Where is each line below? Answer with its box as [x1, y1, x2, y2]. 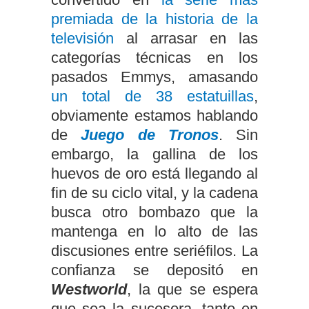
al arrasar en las [114, 30, 258, 48]
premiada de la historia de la [51, 10, 258, 28]
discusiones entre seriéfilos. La [51, 242, 258, 260]
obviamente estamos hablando [51, 107, 258, 125]
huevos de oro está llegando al [51, 165, 258, 183]
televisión [51, 30, 114, 48]
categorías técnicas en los [51, 49, 258, 67]
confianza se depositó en [51, 261, 258, 279]
